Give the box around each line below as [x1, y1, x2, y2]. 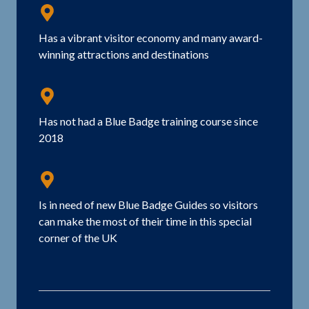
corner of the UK [39, 231, 117, 245]
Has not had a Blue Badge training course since [39, 114, 258, 128]
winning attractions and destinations [39, 48, 209, 61]
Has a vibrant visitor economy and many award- [39, 31, 263, 45]
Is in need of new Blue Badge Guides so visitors [39, 198, 258, 212]
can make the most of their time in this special [39, 215, 252, 228]
